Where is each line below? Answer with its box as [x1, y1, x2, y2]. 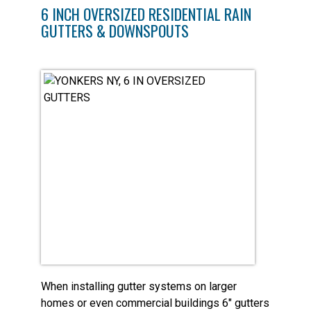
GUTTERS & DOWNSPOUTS [41, 19, 189, 42]
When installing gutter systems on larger [41, 279, 237, 293]
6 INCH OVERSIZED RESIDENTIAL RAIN [41, 2, 251, 25]
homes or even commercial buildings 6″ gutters [41, 296, 269, 310]
